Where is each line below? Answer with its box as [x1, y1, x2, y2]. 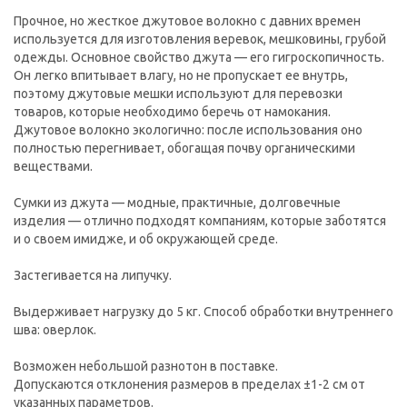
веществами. [14, 159, 93, 174]
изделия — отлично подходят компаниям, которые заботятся [14, 213, 386, 229]
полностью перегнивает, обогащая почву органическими [14, 141, 355, 156]
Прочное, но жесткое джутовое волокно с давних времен [14, 14, 361, 29]
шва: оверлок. [14, 323, 96, 338]
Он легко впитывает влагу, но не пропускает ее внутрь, [14, 68, 348, 84]
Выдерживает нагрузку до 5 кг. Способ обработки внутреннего [14, 304, 393, 320]
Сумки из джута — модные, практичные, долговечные [14, 195, 341, 211]
